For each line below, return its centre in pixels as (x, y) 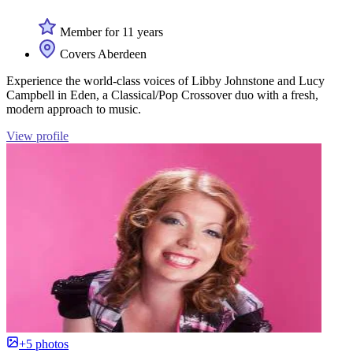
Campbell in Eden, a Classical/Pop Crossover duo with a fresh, (162, 95)
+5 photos (44, 344)
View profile (37, 136)
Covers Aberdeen (102, 54)
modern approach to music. (74, 109)
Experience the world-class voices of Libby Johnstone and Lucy (165, 81)
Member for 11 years (110, 32)
